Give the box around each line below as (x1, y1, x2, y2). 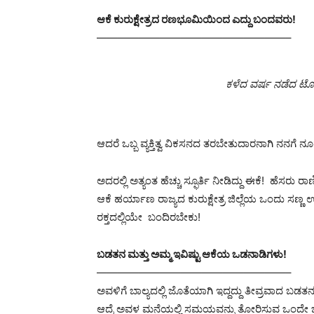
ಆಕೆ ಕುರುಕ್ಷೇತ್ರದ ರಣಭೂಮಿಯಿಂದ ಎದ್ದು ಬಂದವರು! (97, 13, 298, 26)
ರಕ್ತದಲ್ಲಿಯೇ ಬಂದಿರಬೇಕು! (97, 210, 200, 224)
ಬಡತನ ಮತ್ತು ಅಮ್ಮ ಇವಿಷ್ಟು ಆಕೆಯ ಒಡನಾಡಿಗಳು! (97, 247, 287, 261)
